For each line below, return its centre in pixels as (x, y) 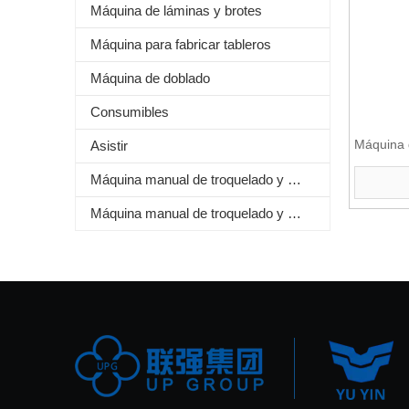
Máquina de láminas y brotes (176, 10)
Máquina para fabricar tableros (181, 44)
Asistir (109, 145)
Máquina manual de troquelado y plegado (294, 213)
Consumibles (130, 111)
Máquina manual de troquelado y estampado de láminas (294, 179)
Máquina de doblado (150, 78)
